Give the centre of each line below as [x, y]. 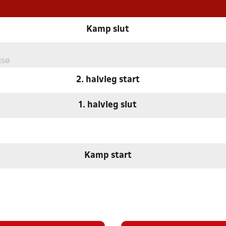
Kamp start [108, 156]
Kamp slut [108, 30]
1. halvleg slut [108, 105]
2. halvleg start [108, 80]
